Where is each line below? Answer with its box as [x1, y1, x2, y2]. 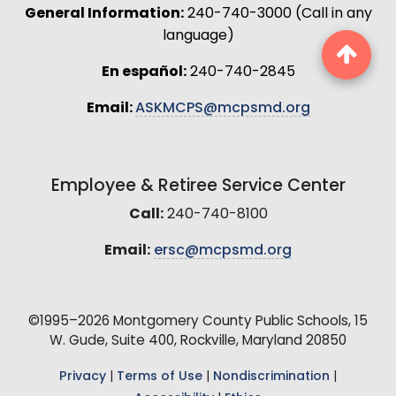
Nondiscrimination [213, 370, 330, 385]
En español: [101, 65, 187, 80]
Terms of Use [117, 370, 202, 385]
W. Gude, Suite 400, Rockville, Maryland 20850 [49, 335, 346, 349]
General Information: [24, 7, 184, 22]
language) [162, 29, 234, 44]
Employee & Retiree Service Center [50, 179, 346, 196]
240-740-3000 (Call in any [183, 7, 372, 22]
